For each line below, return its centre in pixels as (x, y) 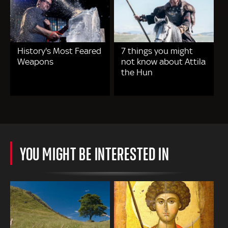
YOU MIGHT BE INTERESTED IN (95, 153)
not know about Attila (164, 62)
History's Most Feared (59, 51)
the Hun (137, 73)
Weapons (35, 62)
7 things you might (157, 51)
